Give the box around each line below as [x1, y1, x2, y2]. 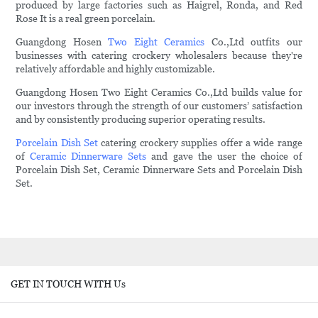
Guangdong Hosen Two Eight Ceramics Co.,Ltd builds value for [16, 87, 302, 99]
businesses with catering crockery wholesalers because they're [16, 50, 302, 62]
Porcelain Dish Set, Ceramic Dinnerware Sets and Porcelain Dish [16, 164, 302, 176]
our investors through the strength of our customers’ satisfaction [16, 100, 302, 112]
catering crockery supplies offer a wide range [98, 137, 302, 149]
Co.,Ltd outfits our [204, 36, 302, 48]
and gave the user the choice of [146, 150, 302, 163]
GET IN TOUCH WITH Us [11, 278, 126, 290]
